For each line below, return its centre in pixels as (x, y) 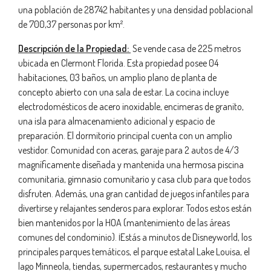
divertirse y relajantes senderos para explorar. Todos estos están (135, 208)
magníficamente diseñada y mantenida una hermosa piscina (131, 165)
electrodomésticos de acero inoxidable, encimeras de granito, (131, 106)
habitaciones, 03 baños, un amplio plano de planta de (117, 77)
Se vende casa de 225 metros (186, 48)
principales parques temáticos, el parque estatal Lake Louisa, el (134, 252)
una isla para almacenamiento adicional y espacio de (116, 121)
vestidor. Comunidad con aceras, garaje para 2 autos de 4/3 (129, 150)
